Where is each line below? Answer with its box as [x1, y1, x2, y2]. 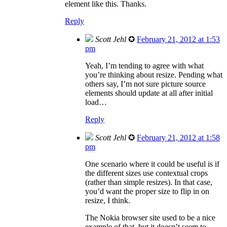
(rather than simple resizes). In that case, [85, 177, 212, 186]
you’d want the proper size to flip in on [85, 186, 209, 196]
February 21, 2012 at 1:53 [137, 34, 220, 44]
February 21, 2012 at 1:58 [137, 133, 220, 142]
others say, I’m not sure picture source [85, 79, 206, 88]
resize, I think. [85, 196, 130, 205]
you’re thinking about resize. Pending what [85, 70, 222, 79]
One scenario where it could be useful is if [85, 159, 219, 168]
